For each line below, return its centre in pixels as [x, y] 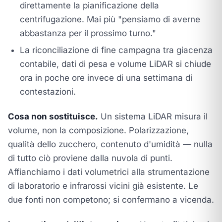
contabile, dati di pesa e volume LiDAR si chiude [115, 64]
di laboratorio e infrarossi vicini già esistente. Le [103, 186]
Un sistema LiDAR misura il [153, 116]
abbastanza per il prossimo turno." [88, 33]
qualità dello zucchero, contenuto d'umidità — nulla [110, 144]
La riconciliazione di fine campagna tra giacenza [116, 50]
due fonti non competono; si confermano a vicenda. [111, 200]
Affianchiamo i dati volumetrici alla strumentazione [109, 172]
